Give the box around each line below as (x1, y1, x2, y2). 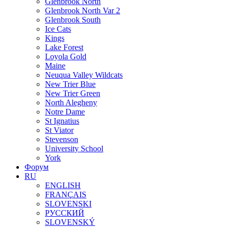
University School (45, 144, 103, 153)
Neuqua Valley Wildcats (45, 71, 123, 79)
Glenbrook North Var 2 (45, 6, 120, 15)
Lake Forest (45, 43, 83, 52)
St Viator (45, 126, 74, 134)
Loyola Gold (45, 52, 86, 61)
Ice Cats (45, 25, 71, 33)
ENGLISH (45, 181, 81, 190)
